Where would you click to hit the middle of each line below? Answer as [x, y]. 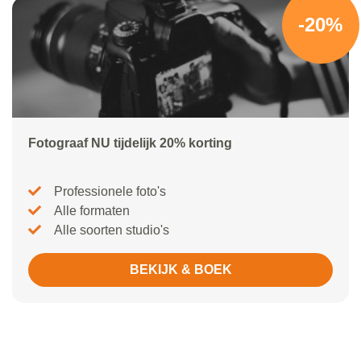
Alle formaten [92, 211]
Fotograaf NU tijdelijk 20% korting [130, 143]
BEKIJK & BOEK [180, 270]
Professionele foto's [110, 192]
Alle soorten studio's [112, 230]
